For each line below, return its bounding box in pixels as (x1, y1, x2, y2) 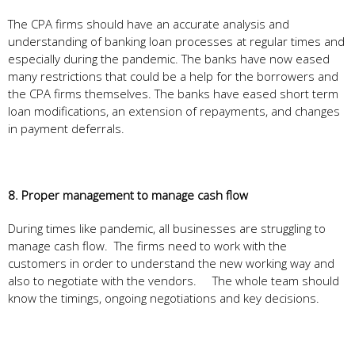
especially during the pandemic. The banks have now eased (8, 50, 330, 67)
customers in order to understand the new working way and (8, 254, 334, 271)
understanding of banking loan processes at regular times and (8, 32, 345, 49)
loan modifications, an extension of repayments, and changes (8, 102, 340, 119)
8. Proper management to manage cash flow (8, 186, 248, 203)
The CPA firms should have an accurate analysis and (8, 15, 289, 32)
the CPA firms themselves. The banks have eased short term (8, 85, 338, 101)
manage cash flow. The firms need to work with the (8, 237, 287, 254)
